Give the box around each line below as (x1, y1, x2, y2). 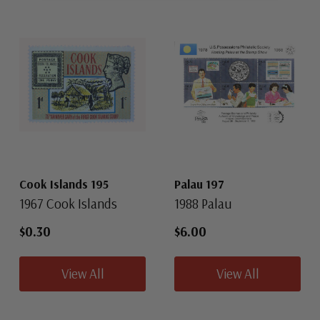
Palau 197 (174, 176, 224, 191)
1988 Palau (174, 194, 232, 212)
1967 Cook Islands (19, 194, 117, 212)
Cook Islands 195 (19, 176, 109, 191)
